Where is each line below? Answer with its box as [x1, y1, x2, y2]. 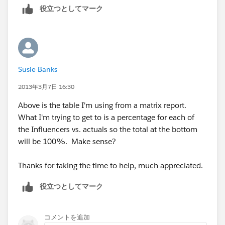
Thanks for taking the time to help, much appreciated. [18, 161, 203, 171]
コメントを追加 [44, 213, 90, 222]
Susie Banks [18, 65, 57, 74]
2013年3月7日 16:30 [18, 82, 74, 91]
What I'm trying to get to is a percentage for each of [18, 113, 194, 123]
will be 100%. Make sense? [18, 137, 116, 147]
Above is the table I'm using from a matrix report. [18, 100, 188, 110]
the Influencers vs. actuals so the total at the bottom [18, 125, 197, 135]
